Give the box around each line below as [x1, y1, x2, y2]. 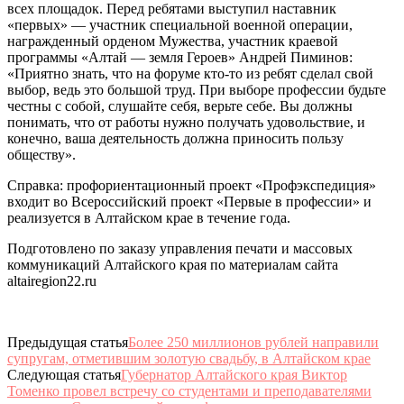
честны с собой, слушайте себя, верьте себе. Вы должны [7, 97, 353, 114]
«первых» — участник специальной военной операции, [7, 16, 353, 32]
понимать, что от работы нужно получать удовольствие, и [7, 114, 365, 130]
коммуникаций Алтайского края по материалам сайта [7, 256, 338, 272]
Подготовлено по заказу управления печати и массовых [7, 240, 353, 256]
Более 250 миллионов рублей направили [128, 334, 379, 350]
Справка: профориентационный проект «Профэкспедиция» [7, 177, 376, 193]
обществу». [7, 146, 76, 162]
